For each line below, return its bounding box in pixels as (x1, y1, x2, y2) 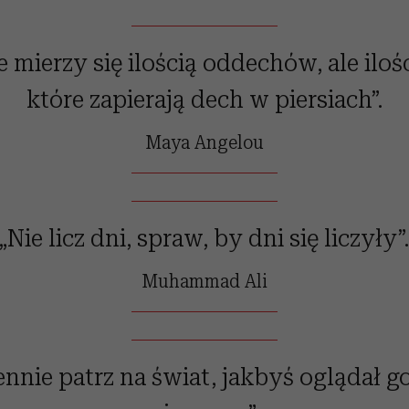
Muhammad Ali (141, 269, 267, 292)
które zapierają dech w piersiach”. (26, 84, 383, 114)
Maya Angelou (144, 131, 264, 153)
